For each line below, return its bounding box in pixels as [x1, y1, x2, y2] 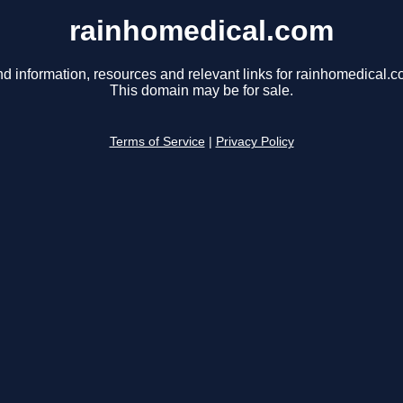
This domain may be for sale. [110, 83, 293, 99]
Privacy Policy [215, 135, 294, 149]
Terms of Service [109, 135, 205, 149]
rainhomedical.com [69, 14, 334, 47]
